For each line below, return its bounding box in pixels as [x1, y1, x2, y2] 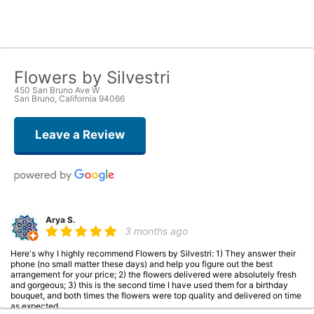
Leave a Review [35, 128, 125, 142]
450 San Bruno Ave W [14, 85, 100, 95]
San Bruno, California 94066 [14, 93, 125, 104]
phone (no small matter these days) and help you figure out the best [11, 259, 273, 269]
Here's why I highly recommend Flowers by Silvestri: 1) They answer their [11, 248, 296, 259]
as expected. [11, 301, 60, 311]
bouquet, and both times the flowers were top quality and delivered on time [11, 290, 301, 301]
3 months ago [125, 225, 189, 237]
